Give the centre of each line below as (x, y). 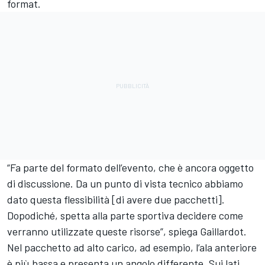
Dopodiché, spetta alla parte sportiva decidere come (125, 215)
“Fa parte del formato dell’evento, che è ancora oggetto (130, 167)
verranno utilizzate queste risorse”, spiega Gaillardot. (127, 231)
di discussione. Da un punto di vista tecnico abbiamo (125, 183)
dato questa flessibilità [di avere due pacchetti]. (116, 199)
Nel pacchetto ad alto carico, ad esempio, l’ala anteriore (132, 247)
